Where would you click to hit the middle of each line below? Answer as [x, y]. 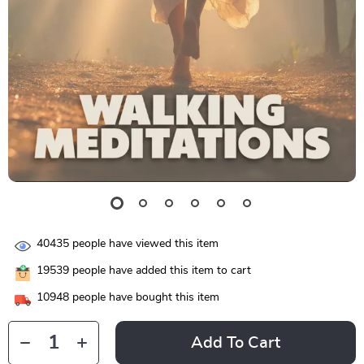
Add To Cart [236, 343]
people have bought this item [144, 298]
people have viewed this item [144, 244]
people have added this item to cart [160, 271]
